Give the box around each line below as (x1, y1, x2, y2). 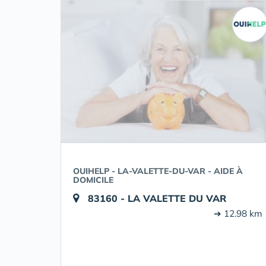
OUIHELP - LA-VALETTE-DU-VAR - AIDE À (73, 166, 243, 176)
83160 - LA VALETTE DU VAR (88, 192, 226, 204)
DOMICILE (73, 175, 113, 185)
